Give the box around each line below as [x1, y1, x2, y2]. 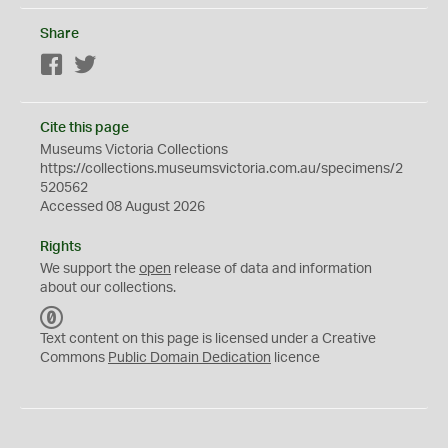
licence [271, 351, 320, 365]
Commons [40, 351, 108, 365]
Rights [40, 240, 81, 254]
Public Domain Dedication [108, 351, 271, 365]
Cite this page [40, 121, 129, 135]
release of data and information [171, 262, 372, 276]
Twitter [97, 59, 140, 73]
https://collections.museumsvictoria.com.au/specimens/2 [40, 162, 403, 176]
